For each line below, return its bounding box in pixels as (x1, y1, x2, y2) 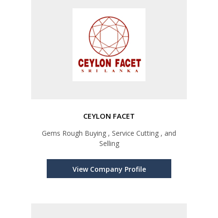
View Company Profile (72, 164, 146, 174)
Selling (99, 139, 119, 148)
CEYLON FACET (83, 111, 135, 121)
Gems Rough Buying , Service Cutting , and (42, 128, 176, 138)
